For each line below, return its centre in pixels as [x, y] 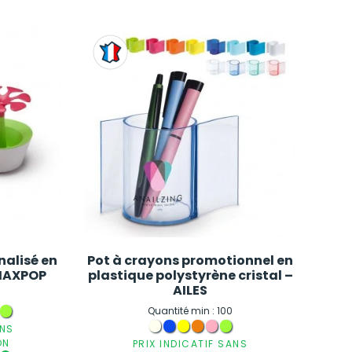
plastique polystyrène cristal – [190, 275]
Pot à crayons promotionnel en [191, 260]
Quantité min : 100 [191, 311]
